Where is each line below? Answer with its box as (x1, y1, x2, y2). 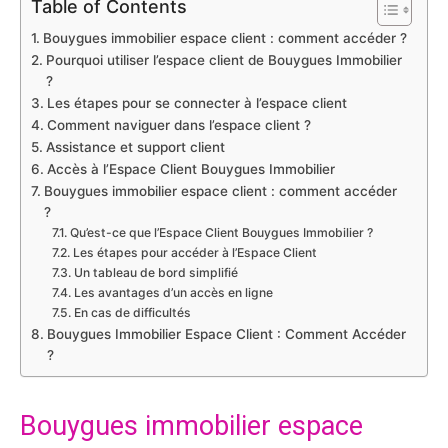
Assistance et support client (45, 139, 225, 156)
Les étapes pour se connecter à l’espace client (46, 95, 347, 112)
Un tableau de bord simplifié (73, 265, 238, 281)
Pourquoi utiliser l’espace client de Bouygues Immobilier (45, 52, 402, 69)
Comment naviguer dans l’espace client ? (46, 117, 311, 134)
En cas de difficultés (73, 305, 191, 321)
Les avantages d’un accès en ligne (73, 285, 273, 301)
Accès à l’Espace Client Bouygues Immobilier (46, 161, 335, 178)
